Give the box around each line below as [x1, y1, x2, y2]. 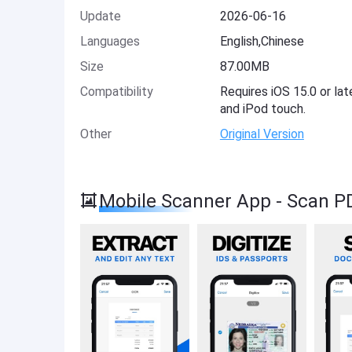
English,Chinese [219, 34, 304, 49]
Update [80, 9, 121, 24]
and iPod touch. [219, 101, 306, 116]
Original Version [219, 126, 304, 141]
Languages [80, 34, 140, 49]
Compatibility [80, 84, 153, 99]
